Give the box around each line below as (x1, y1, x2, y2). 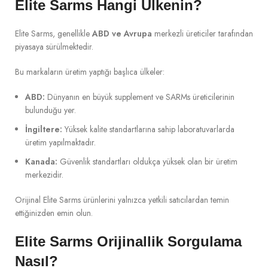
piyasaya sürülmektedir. (15, 41, 93, 53)
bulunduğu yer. (25, 104, 76, 116)
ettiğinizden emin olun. (15, 207, 93, 219)
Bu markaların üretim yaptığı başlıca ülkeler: (15, 66, 165, 78)
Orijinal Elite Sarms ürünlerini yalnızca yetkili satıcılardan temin (15, 194, 229, 206)
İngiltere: (25, 123, 62, 135)
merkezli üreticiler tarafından (152, 28, 253, 39)
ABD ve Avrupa (92, 28, 152, 39)
